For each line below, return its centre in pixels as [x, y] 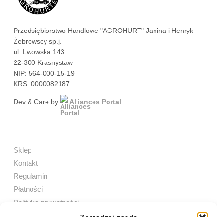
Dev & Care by [37, 102]
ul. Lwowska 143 [39, 52]
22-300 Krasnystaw [43, 63]
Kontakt [26, 163]
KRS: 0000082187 [42, 84]
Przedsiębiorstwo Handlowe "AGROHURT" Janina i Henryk [103, 31]
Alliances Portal [95, 102]
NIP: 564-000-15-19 [44, 73]
